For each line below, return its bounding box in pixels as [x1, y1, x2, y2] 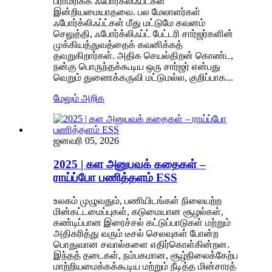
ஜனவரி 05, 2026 [53, 135, 119, 146]
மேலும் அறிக [53, 92, 104, 103]
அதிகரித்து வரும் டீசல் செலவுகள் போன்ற [53, 228, 219, 239]
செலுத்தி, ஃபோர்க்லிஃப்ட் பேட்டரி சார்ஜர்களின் [53, 28, 233, 39]
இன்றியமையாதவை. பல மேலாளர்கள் [53, 6, 200, 17]
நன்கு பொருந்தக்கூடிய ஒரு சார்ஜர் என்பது [53, 61, 220, 72]
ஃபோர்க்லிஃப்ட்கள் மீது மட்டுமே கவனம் [53, 17, 205, 28]
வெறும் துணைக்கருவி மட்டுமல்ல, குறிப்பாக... [53, 72, 233, 83]
